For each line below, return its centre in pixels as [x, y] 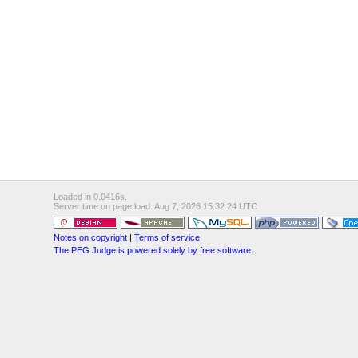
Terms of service [167, 237]
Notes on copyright [91, 237]
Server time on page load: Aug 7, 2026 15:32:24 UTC [156, 206]
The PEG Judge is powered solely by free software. [154, 250]
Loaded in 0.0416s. [91, 196]
